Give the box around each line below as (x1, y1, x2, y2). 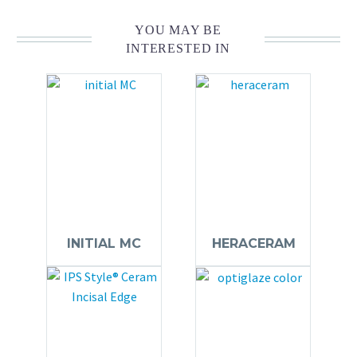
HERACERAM (212, 235, 296, 251)
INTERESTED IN (126, 41, 230, 56)
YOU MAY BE (134, 23, 222, 37)
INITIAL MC (67, 235, 141, 251)
